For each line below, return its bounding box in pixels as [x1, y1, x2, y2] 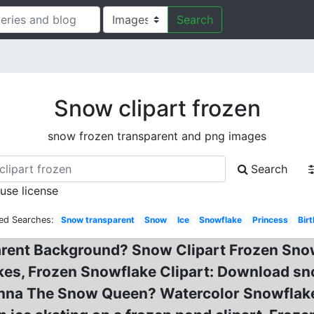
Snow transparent [60, 214, 135, 225]
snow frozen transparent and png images [48, 129, 266, 143]
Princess [252, 214, 288, 225]
